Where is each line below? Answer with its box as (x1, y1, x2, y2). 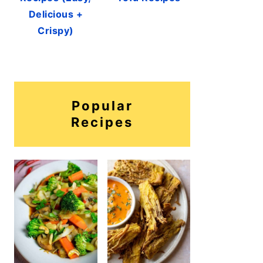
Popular (71, 98, 133, 114)
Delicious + (28, 8, 83, 20)
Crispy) (38, 24, 74, 36)
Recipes (71, 114, 133, 130)
